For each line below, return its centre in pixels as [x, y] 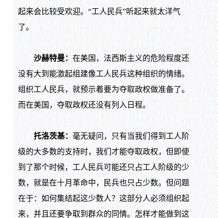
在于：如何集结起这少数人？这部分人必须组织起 [103, 198]
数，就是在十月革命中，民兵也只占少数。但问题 [103, 182]
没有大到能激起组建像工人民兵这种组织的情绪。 [103, 73]
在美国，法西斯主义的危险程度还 [131, 58]
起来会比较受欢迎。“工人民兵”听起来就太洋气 [99, 11]
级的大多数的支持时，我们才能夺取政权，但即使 [103, 151]
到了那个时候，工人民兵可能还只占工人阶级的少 [103, 167]
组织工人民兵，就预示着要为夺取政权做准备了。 [103, 89]
